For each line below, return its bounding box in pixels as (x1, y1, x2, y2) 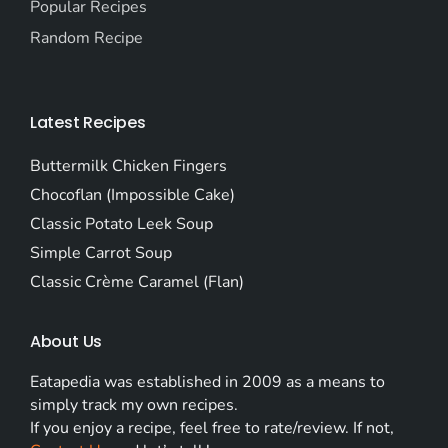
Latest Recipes (29, 111, 146, 135)
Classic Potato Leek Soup (29, 213, 213, 236)
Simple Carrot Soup (29, 242, 172, 265)
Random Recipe (29, 27, 143, 50)
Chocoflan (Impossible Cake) (29, 184, 235, 207)
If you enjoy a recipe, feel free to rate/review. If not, (29, 417, 394, 440)
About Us (29, 330, 103, 354)
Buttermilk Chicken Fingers (29, 155, 227, 178)
